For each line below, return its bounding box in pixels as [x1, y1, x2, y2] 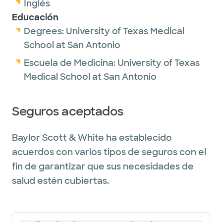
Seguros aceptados [12, 104, 123, 119]
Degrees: [24, 25, 66, 37]
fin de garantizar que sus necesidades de [12, 161, 194, 172]
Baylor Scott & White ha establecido [12, 132, 172, 144]
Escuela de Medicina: [24, 57, 117, 69]
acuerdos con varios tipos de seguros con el [12, 146, 206, 158]
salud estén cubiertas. [12, 175, 109, 187]
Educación [12, 11, 58, 23]
